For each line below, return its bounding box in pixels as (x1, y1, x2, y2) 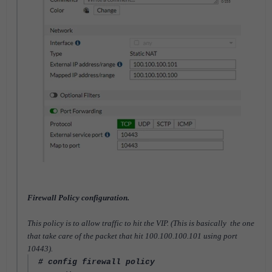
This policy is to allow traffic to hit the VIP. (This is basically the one (27, 219, 254, 228)
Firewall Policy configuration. (27, 193, 129, 203)
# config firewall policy (38, 257, 155, 267)
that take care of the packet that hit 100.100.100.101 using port (27, 231, 237, 241)
